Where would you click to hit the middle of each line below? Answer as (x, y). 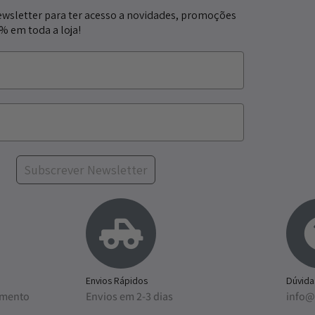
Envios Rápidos (117, 281)
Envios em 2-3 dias (129, 297)
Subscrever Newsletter (86, 169)
